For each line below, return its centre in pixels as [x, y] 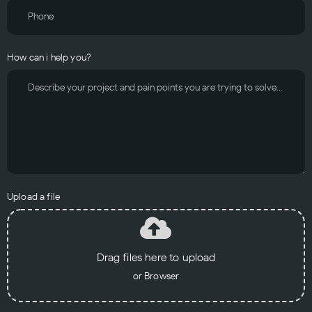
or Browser [156, 276]
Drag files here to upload [156, 257]
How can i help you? [49, 57]
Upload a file [34, 196]
